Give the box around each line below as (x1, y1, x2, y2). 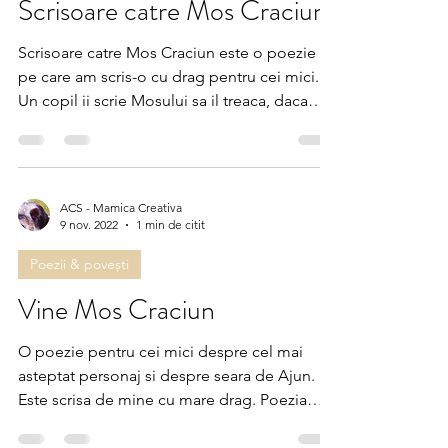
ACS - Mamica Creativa (60, 250, 182, 265)
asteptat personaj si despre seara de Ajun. (18, 416, 315, 435)
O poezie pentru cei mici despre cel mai (18, 392, 303, 411)
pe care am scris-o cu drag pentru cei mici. (18, 117, 319, 136)
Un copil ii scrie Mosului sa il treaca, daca (18, 141, 308, 160)
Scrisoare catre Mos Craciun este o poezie (18, 93, 316, 112)
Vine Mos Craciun (18, 340, 215, 380)
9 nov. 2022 (60, 267, 118, 282)
